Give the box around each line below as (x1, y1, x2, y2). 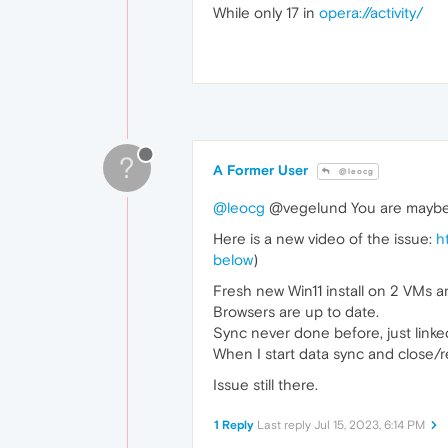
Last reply (257, 418, 314, 433)
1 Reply (214, 418, 254, 433)
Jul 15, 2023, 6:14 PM (314, 418, 425, 433)
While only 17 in (213, 4, 319, 22)
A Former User (213, 162, 308, 179)
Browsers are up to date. (213, 303, 379, 321)
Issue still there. (213, 376, 318, 394)
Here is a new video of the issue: (213, 230, 436, 248)
